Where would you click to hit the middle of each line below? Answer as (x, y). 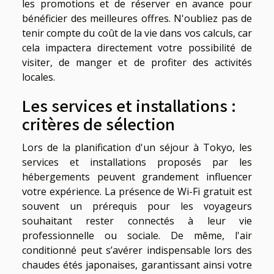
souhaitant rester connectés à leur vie (137, 220)
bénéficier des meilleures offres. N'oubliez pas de (137, 18)
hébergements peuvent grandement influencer (137, 176)
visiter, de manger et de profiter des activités (137, 62)
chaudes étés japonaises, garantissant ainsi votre (137, 265)
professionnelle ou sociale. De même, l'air (137, 235)
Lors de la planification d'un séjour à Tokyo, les (137, 147)
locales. (39, 77)
